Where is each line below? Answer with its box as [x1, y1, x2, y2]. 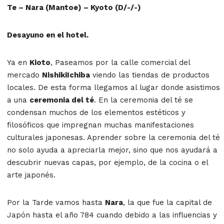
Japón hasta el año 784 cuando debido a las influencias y [7, 210, 217, 219]
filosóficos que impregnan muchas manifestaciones [7, 120, 194, 129]
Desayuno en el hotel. [7, 30, 88, 39]
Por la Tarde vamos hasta [7, 197, 105, 207]
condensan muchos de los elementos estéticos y [7, 107, 185, 117]
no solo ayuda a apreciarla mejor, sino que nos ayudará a [7, 145, 217, 154]
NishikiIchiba [42, 70, 90, 79]
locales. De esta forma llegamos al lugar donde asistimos [7, 82, 220, 92]
